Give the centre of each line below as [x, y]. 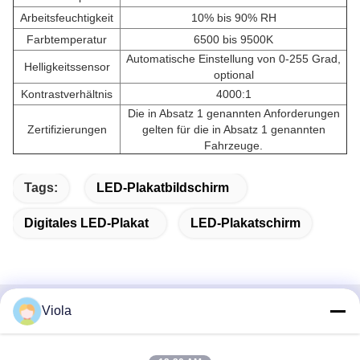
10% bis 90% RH [233, 17]
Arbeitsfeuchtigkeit [67, 17]
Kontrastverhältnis [67, 94]
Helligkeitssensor [67, 66]
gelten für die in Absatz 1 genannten [233, 129]
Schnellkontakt [70, 323]
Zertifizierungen [67, 129]
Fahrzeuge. [233, 145]
